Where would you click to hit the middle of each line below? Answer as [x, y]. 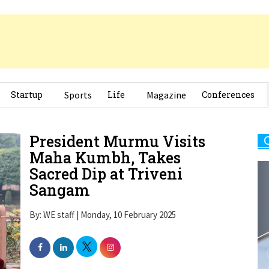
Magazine [166, 78]
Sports [78, 78]
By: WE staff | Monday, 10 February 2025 [103, 198]
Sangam [60, 174]
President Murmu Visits [117, 125]
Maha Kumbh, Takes [105, 141]
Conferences [228, 78]
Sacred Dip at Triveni [106, 157]
